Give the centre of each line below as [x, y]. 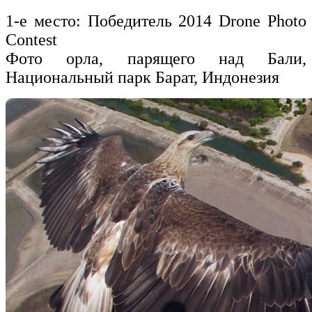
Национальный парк [78, 78]
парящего [161, 59]
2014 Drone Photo [243, 21]
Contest [31, 40]
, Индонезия [236, 78]
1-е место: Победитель [92, 21]
